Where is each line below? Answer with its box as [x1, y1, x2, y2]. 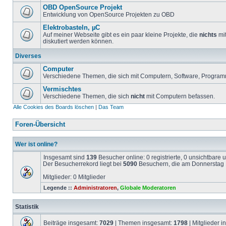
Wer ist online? [15, 141, 58, 147]
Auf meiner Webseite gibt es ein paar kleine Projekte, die [43, 31, 199, 38]
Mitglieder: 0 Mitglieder [43, 174, 105, 180]
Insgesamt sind [43, 154, 86, 160]
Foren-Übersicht [15, 121, 65, 128]
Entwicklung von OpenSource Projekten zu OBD [43, 11, 175, 18]
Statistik [15, 203, 39, 210]
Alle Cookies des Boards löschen [13, 104, 94, 110]
